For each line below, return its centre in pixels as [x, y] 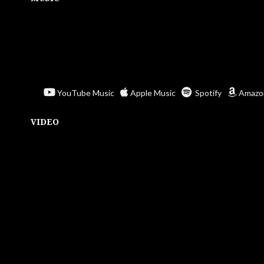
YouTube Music [86, 93]
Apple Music [153, 93]
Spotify [207, 93]
